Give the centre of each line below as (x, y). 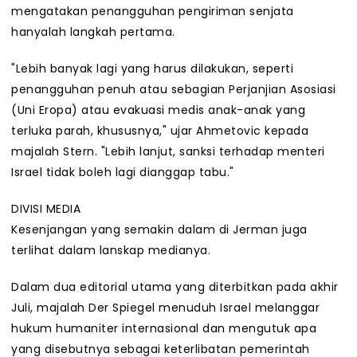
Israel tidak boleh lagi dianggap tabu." (123, 173)
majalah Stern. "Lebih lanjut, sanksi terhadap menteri (168, 152)
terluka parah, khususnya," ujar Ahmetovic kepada (160, 131)
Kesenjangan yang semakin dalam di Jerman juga (159, 230)
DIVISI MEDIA (46, 209)
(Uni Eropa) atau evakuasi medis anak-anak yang (158, 110)
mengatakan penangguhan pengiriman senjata (153, 12)
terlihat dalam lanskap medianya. (111, 251)
